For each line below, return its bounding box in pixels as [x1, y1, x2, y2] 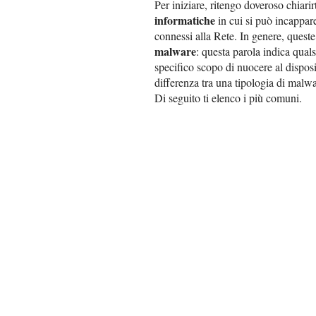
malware [154, 42, 196, 59]
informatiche [154, 11, 215, 28]
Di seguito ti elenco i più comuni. [154, 90, 302, 105]
